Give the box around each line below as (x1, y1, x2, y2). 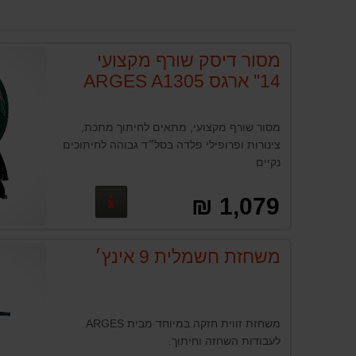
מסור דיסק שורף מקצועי (97, 50, 281, 72)
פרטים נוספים (4, 192, 102, 211)
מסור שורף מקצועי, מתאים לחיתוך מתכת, (81, 121, 281, 134)
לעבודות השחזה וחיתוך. (168, 335, 281, 348)
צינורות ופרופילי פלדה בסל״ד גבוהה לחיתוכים (63, 138, 281, 152)
